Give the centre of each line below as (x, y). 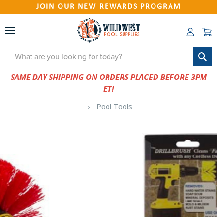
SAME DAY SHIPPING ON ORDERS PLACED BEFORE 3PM (108, 77)
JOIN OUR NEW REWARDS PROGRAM (108, 7)
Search (17, 53)
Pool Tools (114, 106)
